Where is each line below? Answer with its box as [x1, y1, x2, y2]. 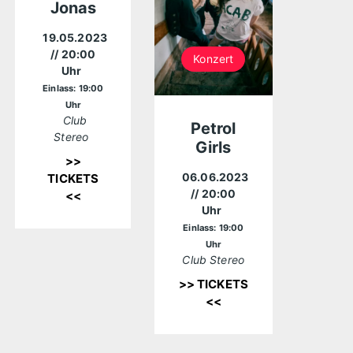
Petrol [191, 119, 236, 139]
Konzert [193, 52, 234, 66]
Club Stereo [182, 253, 245, 267]
